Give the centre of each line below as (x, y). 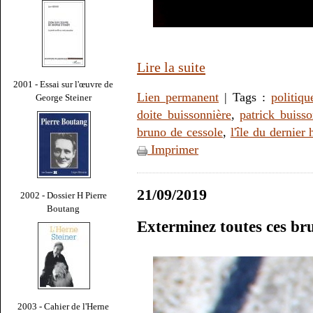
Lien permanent (178, 97)
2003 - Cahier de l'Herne (64, 306)
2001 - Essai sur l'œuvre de (64, 84)
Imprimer (173, 150)
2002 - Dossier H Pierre (64, 195)
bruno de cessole (180, 132)
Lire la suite (171, 67)
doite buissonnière (184, 115)
